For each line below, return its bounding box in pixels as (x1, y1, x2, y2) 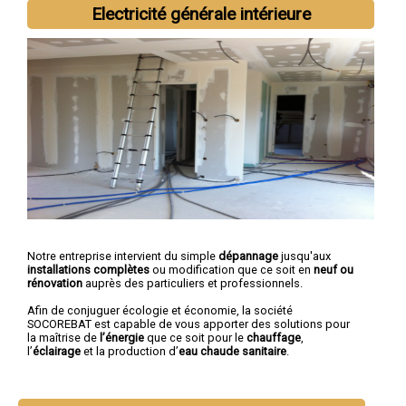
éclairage (33, 343, 81, 358)
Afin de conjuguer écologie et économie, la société (27, 303, 293, 317)
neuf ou (314, 262, 353, 276)
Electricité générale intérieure (91, 3, 311, 24)
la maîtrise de (27, 330, 100, 344)
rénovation (27, 275, 82, 290)
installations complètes (27, 262, 150, 276)
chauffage (246, 330, 301, 344)
